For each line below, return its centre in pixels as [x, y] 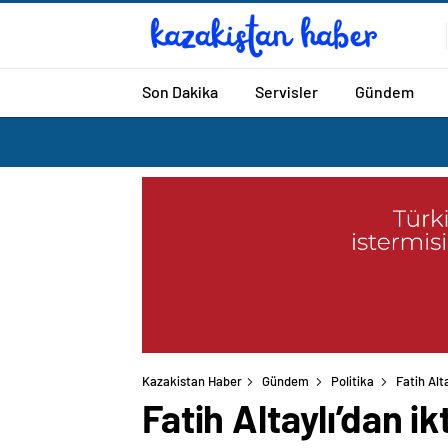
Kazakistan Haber [192, 381]
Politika [352, 381]
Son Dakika [180, 91]
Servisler [286, 91]
